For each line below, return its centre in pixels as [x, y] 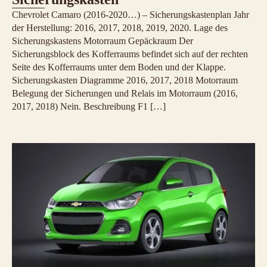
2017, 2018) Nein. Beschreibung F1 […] [89, 106]
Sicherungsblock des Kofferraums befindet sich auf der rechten [130, 54]
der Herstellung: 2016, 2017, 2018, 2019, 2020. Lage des [120, 27]
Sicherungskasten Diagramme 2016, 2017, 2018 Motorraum [125, 80]
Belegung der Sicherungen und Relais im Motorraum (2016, [125, 93]
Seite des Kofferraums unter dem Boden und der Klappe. [119, 67]
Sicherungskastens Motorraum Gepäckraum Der [103, 41]
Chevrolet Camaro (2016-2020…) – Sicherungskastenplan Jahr [131, 14]
